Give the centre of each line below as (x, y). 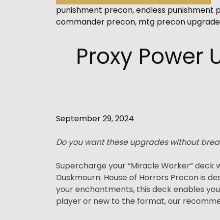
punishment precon (94, 10)
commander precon (96, 22)
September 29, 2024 (95, 118)
